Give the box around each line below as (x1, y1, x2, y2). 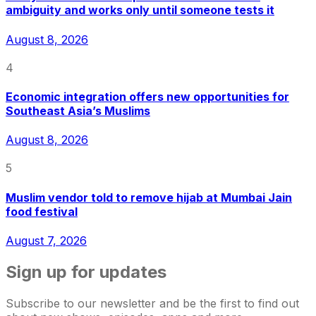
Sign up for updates (6, 261, 166, 282)
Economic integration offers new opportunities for (6, 90, 289, 104)
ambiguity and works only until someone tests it (6, 3, 274, 18)
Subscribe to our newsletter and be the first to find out (6, 296, 299, 310)
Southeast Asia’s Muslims (6, 104, 150, 119)
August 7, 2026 (6, 233, 87, 248)
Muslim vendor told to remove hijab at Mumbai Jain (6, 190, 292, 205)
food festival (6, 204, 78, 219)
